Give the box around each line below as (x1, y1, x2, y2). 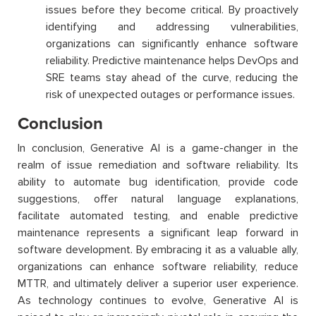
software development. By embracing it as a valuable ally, (18, 243, 298, 257)
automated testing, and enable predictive (60, 209, 298, 224)
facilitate (18, 209, 60, 224)
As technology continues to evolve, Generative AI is (18, 293, 298, 308)
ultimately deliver (75, 276, 159, 291)
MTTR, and (18, 276, 75, 291)
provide (229, 175, 266, 190)
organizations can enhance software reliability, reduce (18, 260, 298, 274)
